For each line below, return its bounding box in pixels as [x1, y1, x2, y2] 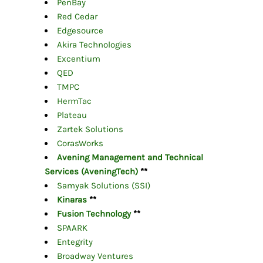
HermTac [56, 96, 92, 107]
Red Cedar [56, 11, 97, 22]
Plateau [56, 110, 87, 121]
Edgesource [56, 25, 103, 36]
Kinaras [56, 194, 87, 205]
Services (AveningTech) [44, 166, 138, 177]
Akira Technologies [56, 39, 131, 50]
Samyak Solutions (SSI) [56, 180, 150, 191]
